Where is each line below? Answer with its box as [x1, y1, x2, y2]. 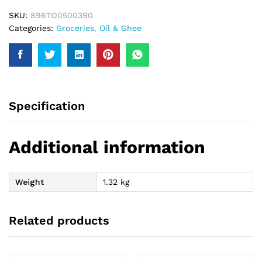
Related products [9, 213, 109, 228]
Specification [9, 99, 85, 113]
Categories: [9, 23, 56, 33]
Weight [15, 177, 44, 187]
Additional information [9, 136, 205, 157]
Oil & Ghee [99, 23, 142, 33]
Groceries [56, 23, 94, 33]
